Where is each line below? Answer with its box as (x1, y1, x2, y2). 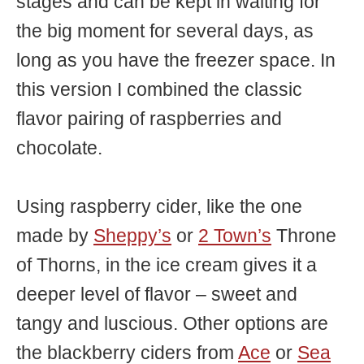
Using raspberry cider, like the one (16, 197, 302, 218)
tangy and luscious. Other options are (16, 314, 328, 335)
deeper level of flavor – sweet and (16, 284, 297, 305)
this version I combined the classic (16, 80, 302, 101)
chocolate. (16, 138, 102, 159)
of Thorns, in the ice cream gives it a (16, 255, 317, 276)
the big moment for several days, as (16, 21, 314, 42)
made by (16, 226, 93, 247)
